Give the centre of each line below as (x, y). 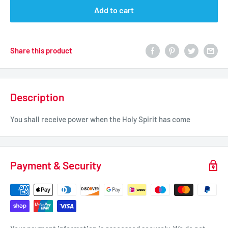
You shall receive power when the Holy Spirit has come (100, 119)
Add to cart (114, 10)
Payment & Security (56, 165)
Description (37, 97)
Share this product (41, 50)
